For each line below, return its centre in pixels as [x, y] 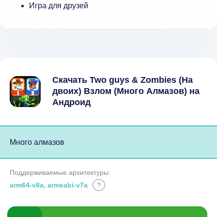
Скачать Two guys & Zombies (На [123, 80]
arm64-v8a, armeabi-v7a [49, 185]
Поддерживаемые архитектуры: [60, 173]
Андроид [71, 102]
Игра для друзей [59, 6]
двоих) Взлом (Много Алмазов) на [126, 91]
